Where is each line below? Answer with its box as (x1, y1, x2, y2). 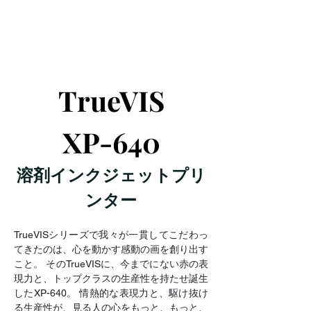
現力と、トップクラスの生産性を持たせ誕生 (14, 272, 208, 284)
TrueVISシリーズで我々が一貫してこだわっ (14, 228, 208, 240)
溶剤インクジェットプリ (16, 165, 206, 185)
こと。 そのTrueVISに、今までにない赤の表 (14, 258, 208, 269)
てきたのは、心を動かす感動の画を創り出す (14, 243, 208, 255)
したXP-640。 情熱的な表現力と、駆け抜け (14, 287, 208, 299)
